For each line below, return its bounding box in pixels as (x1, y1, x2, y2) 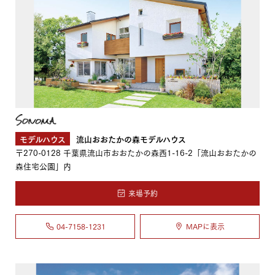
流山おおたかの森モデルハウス (76, 132, 187, 144)
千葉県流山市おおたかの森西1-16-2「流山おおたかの (61, 145, 257, 158)
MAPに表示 (185, 220, 225, 233)
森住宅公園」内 (15, 159, 71, 172)
